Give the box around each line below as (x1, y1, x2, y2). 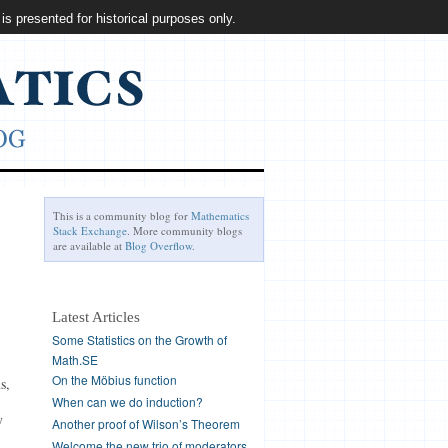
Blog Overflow (124, 238, 192, 253)
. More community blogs (126, 223, 242, 238)
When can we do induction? (51, 393, 203, 410)
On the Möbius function (51, 371, 177, 388)
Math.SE (51, 351, 98, 366)
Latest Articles (51, 309, 140, 325)
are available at (52, 238, 125, 253)
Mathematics (190, 208, 249, 223)
